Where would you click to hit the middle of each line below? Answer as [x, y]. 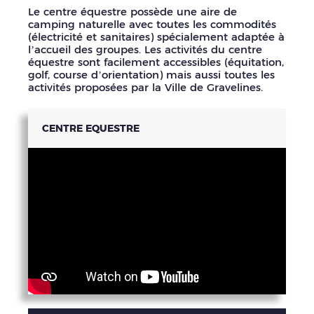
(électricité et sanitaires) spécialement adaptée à [156, 37]
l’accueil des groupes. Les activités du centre [145, 50]
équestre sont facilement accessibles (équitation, [156, 62]
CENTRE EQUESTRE [91, 128]
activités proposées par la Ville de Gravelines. [145, 88]
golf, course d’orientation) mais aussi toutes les [151, 75]
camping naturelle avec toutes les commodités [152, 25]
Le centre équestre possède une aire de [132, 12]
